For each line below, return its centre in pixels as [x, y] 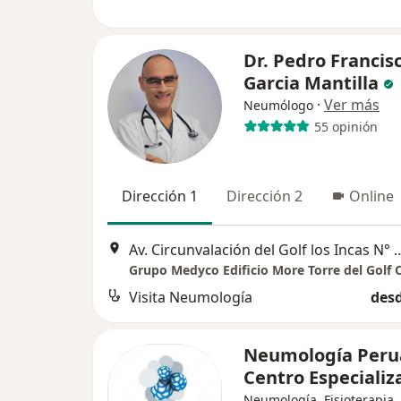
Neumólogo [278, 106]
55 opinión [346, 126]
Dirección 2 [264, 196]
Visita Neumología [191, 297]
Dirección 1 [160, 196]
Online [371, 196]
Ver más [352, 105]
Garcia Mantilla [311, 83]
